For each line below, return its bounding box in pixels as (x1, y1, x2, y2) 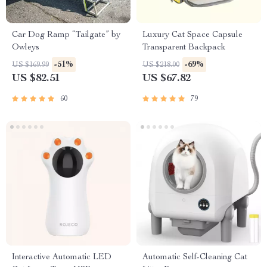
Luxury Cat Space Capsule (142, 31, 243, 39)
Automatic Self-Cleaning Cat (142, 253, 247, 262)
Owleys (12, 44, 39, 52)
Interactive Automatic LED (12, 253, 111, 262)
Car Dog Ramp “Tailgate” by (12, 31, 120, 39)
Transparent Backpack (142, 44, 225, 52)
